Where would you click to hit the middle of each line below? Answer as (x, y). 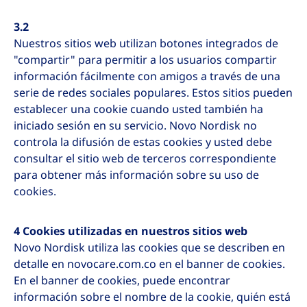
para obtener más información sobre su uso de (136, 175)
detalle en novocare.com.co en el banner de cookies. (149, 264)
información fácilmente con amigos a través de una (147, 76)
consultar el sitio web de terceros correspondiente (145, 159)
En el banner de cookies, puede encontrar (122, 281)
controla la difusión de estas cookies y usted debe (143, 142)
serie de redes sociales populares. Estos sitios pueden (153, 93)
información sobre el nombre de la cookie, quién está (152, 297)
